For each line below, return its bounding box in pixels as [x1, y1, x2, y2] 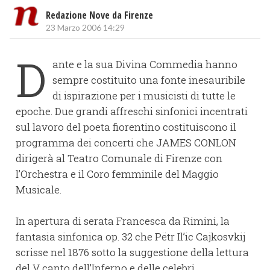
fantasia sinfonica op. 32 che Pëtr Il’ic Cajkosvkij [16, 230, 245, 244]
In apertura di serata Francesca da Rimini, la [16, 214, 230, 228]
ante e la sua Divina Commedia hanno [52, 57, 237, 72]
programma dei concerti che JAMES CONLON [16, 136, 236, 150]
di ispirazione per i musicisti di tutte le [52, 89, 236, 103]
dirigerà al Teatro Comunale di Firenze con [16, 151, 222, 166]
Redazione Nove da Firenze [46, 8, 153, 22]
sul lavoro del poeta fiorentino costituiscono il [16, 120, 236, 134]
